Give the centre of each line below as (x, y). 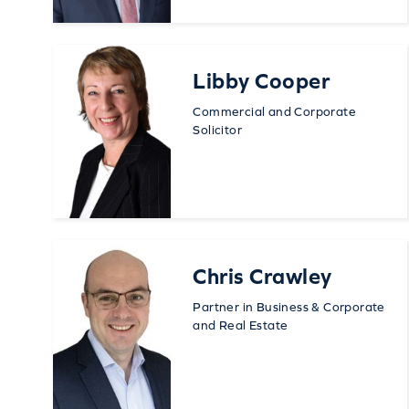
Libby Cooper (262, 81)
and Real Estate (241, 325)
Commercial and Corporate (274, 112)
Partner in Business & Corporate (289, 307)
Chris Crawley (262, 277)
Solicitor (217, 130)
